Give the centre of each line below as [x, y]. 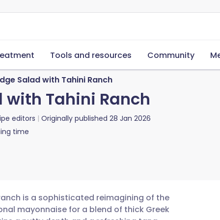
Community [171, 55]
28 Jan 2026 [130, 118]
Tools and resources [91, 55]
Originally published [74, 118]
